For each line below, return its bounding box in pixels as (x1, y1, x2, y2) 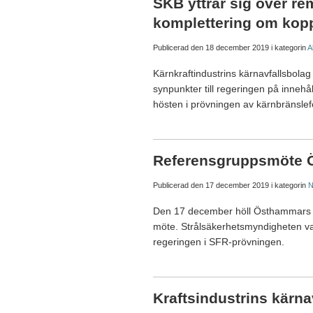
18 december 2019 (205, 43, 269, 52)
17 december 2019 (205, 181, 269, 190)
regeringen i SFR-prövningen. (153, 237, 284, 248)
